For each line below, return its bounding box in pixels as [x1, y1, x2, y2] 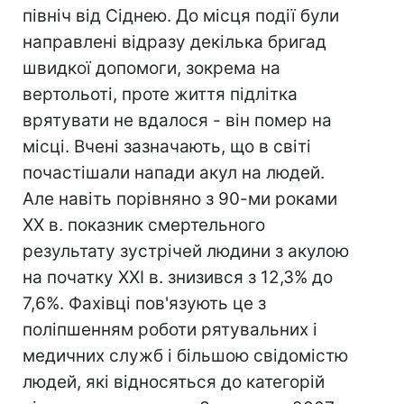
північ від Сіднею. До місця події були [23, 5, 339, 26]
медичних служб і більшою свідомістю [23, 345, 348, 366]
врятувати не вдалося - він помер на [23, 110, 332, 131]
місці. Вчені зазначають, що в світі [23, 136, 311, 157]
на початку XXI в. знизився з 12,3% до [23, 267, 333, 288]
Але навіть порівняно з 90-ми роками [23, 188, 337, 209]
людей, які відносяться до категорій [23, 372, 325, 392]
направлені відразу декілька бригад [23, 32, 326, 52]
